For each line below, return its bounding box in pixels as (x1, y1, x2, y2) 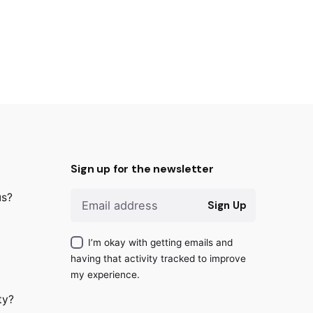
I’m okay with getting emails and (87, 236, 233, 248)
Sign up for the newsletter (71, 161, 214, 177)
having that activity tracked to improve (71, 252, 246, 264)
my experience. (71, 268, 140, 280)
